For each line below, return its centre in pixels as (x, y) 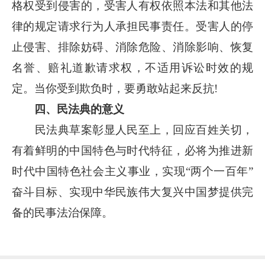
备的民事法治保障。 (62, 213)
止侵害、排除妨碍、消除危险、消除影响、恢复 (132, 47)
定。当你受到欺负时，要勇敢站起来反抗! (115, 88)
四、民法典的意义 (74, 109)
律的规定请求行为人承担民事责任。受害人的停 (132, 26)
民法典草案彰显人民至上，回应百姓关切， (132, 130)
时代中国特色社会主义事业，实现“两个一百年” (132, 171)
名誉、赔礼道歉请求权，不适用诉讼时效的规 (132, 68)
